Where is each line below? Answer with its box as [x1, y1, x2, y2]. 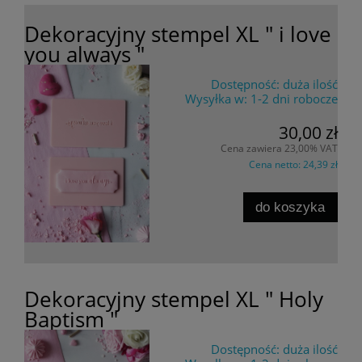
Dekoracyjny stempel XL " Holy [24, 284, 323, 313]
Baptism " [24, 305, 118, 333]
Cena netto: [249, 158, 303, 172]
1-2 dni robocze [250, 90, 338, 107]
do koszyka [255, 198, 326, 215]
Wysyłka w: [185, 90, 247, 107]
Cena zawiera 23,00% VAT [221, 141, 338, 156]
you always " [24, 40, 145, 68]
